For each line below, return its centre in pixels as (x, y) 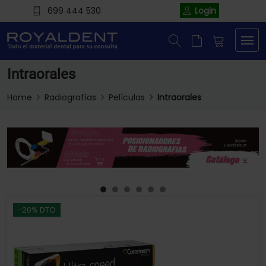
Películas (127, 98)
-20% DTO (37, 210)
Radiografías (70, 98)
